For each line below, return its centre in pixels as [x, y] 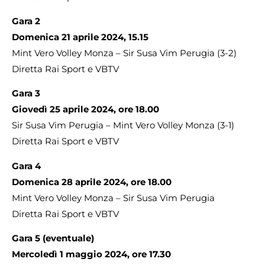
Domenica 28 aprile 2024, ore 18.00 [92, 182]
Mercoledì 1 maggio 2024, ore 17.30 [91, 254]
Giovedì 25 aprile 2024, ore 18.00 [85, 109]
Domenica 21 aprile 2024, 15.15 [80, 37]
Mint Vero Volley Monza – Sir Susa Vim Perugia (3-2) [124, 53]
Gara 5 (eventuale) [53, 238]
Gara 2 [26, 21]
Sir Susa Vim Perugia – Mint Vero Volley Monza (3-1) [123, 125]
